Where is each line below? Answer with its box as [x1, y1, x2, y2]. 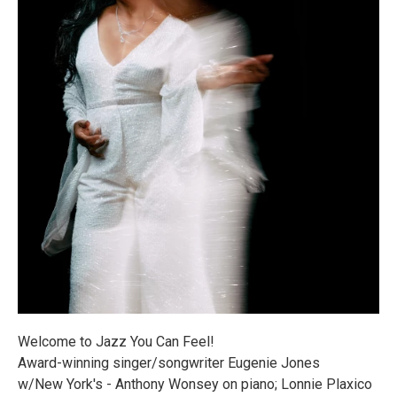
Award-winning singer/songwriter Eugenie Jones [18, 354, 320, 372]
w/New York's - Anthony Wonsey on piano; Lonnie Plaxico [18, 376, 372, 393]
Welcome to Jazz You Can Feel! [18, 333, 214, 351]
